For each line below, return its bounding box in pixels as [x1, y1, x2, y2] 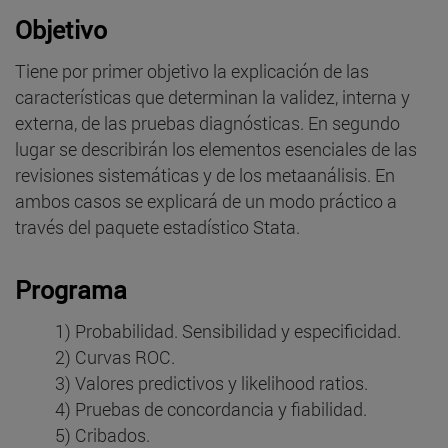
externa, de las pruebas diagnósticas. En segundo [15, 110, 400, 135]
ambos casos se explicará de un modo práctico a [15, 188, 397, 213]
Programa [15, 272, 127, 306]
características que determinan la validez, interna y [15, 84, 410, 109]
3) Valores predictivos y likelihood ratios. [55, 370, 368, 395]
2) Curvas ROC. [55, 344, 175, 369]
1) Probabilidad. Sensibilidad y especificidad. [55, 318, 401, 343]
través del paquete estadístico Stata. [15, 214, 300, 239]
